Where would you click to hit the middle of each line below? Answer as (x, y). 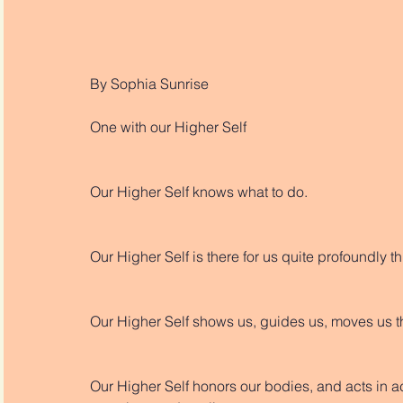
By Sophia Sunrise (149, 84)
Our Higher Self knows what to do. (201, 192)
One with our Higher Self (168, 127)
